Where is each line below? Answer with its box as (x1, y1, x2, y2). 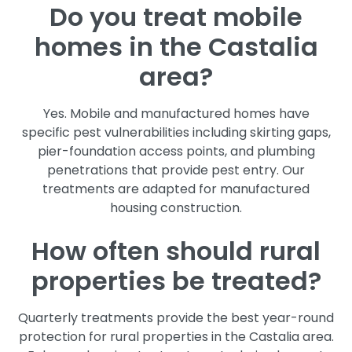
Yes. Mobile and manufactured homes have (42, 104, 310, 123)
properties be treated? (31, 262, 321, 299)
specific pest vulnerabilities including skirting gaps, (21, 123, 331, 141)
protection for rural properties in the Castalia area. (18, 327, 334, 346)
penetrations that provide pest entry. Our (47, 160, 305, 179)
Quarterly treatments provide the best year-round (18, 308, 334, 327)
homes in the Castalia (34, 28, 318, 64)
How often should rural (31, 233, 321, 269)
